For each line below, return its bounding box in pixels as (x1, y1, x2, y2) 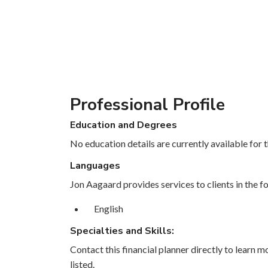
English (94, 203, 123, 215)
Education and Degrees (70, 118, 177, 132)
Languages (70, 159, 120, 173)
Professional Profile (70, 93, 225, 117)
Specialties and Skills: (70, 224, 174, 238)
